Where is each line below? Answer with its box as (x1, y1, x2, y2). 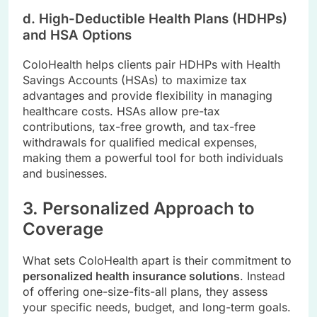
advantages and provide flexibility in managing (23, 88, 272, 103)
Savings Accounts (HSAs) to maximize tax (23, 72, 247, 87)
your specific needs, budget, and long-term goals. (23, 300, 291, 315)
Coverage (23, 218, 103, 239)
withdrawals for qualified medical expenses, (23, 134, 258, 149)
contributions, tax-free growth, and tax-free (23, 119, 255, 134)
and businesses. (23, 166, 108, 180)
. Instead (240, 269, 285, 284)
